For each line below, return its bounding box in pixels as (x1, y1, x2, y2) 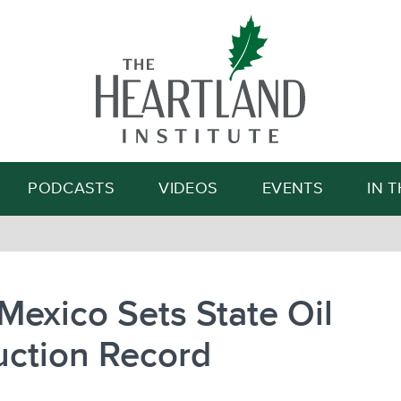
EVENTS (261, 181, 323, 197)
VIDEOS (158, 181, 218, 197)
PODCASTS (28, 181, 115, 197)
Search (268, 94, 302, 105)
